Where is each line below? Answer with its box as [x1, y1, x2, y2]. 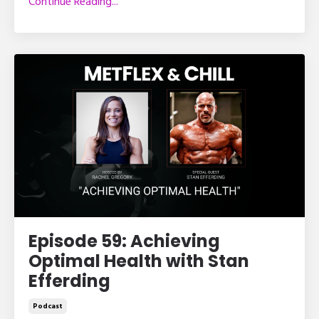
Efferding [28, 269, 110, 293]
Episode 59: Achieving [28, 229, 220, 253]
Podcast [33, 300, 63, 313]
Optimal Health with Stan [28, 249, 249, 273]
